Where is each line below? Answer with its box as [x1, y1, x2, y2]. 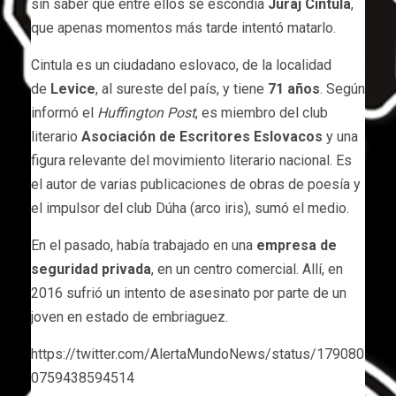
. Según [320, 80, 365, 97]
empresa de [256, 236, 337, 254]
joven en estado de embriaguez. [31, 308, 228, 325]
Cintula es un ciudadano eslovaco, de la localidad [31, 56, 331, 73]
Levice [50, 80, 95, 97]
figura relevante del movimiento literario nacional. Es [31, 151, 352, 169]
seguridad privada [31, 260, 151, 278]
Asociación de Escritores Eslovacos [81, 127, 323, 145]
